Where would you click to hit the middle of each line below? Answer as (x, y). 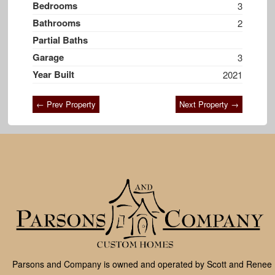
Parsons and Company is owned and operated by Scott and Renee (142, 264)
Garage (48, 57)
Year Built (54, 75)
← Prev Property (66, 104)
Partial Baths (60, 40)
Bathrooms (57, 23)
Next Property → (209, 104)
